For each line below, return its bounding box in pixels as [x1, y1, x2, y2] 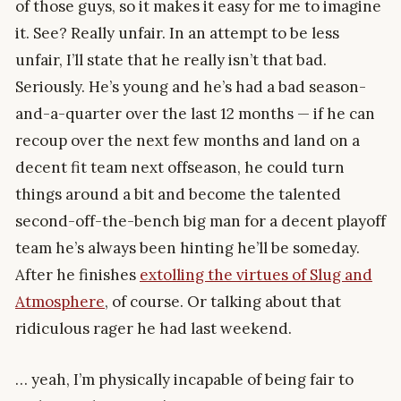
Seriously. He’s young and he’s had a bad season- [15, 76, 366, 97]
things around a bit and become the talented [15, 183, 341, 204]
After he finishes [15, 264, 140, 285]
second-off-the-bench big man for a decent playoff [15, 210, 386, 231]
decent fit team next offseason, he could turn [15, 157, 345, 177]
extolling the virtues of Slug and [140, 264, 372, 285]
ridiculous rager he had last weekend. [15, 318, 292, 338]
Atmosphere [15, 291, 105, 311]
